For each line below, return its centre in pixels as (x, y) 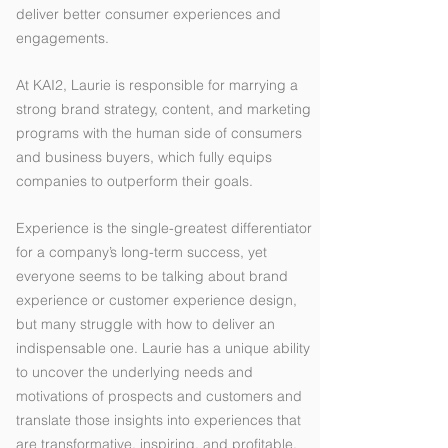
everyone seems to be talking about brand (152, 276)
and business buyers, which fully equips (144, 157)
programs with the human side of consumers (159, 133)
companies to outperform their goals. (134, 181)
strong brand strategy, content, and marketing (163, 109)
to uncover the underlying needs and (134, 372)
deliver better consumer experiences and (148, 14)
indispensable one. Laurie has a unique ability (163, 348)
